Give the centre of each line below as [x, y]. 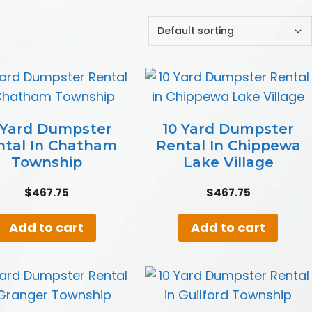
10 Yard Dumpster [228, 128]
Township [46, 162]
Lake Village [228, 162]
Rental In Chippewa [228, 145]
